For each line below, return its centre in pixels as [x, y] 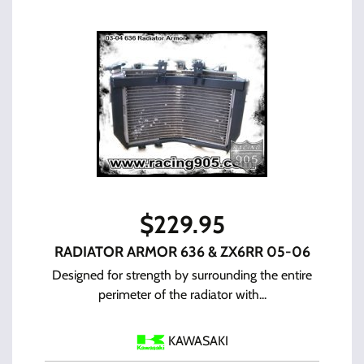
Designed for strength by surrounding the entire [182, 275]
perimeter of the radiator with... [182, 295]
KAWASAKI [198, 341]
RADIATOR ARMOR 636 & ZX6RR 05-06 [182, 252]
